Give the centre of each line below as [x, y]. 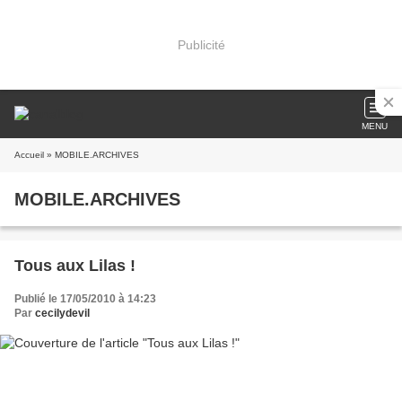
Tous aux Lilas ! [75, 266]
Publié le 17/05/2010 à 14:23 [85, 299]
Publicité [201, 44]
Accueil [29, 155]
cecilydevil [62, 313]
